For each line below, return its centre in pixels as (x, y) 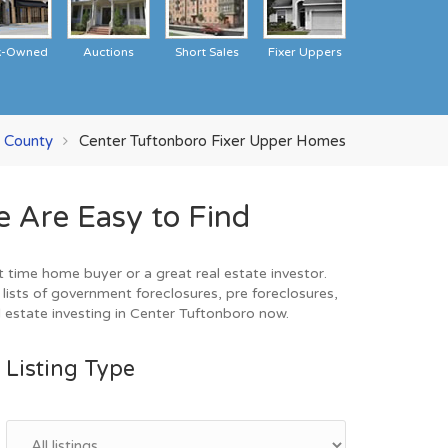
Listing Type (70, 369)
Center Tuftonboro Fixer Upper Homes (212, 140)
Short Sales (206, 52)
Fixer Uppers (304, 52)
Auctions (108, 52)
